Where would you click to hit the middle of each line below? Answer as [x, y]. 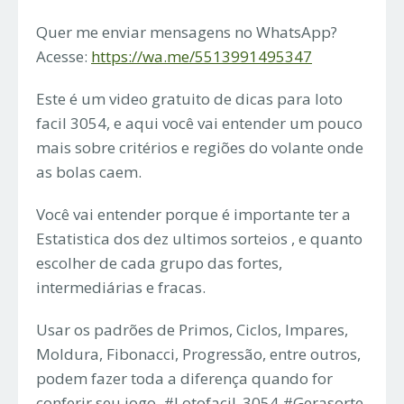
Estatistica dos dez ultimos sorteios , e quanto [199, 238]
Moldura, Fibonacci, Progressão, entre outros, [198, 353]
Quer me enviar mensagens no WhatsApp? [187, 32]
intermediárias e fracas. [121, 287]
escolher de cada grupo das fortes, [159, 262]
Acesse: [64, 56]
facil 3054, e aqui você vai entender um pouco [199, 123]
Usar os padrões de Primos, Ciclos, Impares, [192, 329]
